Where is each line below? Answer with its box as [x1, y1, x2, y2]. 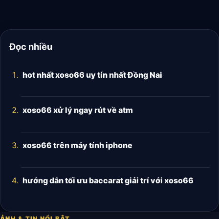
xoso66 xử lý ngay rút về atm [22, 105, 133, 115]
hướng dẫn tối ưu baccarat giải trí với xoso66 [22, 175, 194, 186]
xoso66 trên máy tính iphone [22, 140, 132, 151]
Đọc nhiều [9, 41, 52, 52]
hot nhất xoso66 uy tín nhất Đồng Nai [22, 69, 162, 80]
